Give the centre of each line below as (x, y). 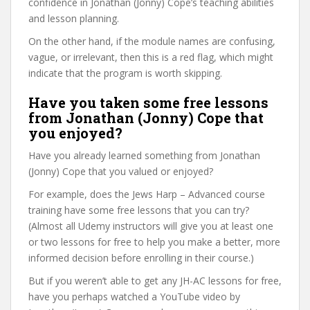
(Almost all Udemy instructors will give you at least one (151, 226)
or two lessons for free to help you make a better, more (154, 241)
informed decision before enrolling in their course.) (141, 257)
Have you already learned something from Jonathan (144, 155)
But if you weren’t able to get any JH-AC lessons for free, (155, 280)
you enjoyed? (75, 133)
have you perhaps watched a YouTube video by (134, 296)
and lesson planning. (74, 18)
